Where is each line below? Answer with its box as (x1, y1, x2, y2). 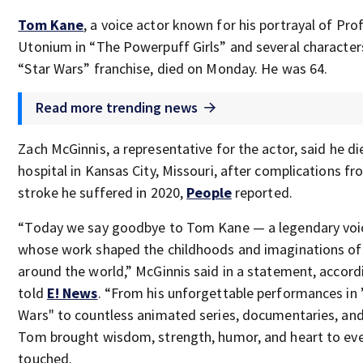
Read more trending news (36, 97, 199, 117)
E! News (46, 284, 98, 302)
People (186, 183, 232, 202)
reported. (231, 183, 293, 202)
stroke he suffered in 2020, (18, 183, 187, 202)
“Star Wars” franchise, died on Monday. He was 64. (18, 59, 328, 78)
